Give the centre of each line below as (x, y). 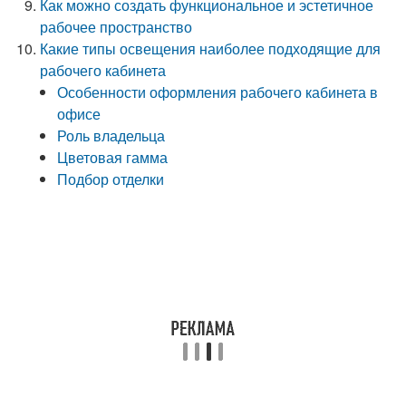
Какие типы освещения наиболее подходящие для (211, 48)
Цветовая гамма (113, 157)
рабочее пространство (116, 27)
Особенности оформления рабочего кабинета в (218, 92)
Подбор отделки (111, 179)
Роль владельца (111, 135)
